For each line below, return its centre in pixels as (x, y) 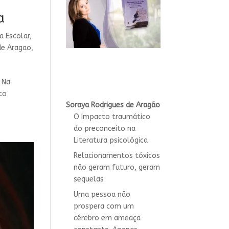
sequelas (88, 179)
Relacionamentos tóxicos (117, 155)
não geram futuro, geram (117, 167)
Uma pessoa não (102, 194)
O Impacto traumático (112, 117)
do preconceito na (104, 128)
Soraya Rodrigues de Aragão (113, 105)
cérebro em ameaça (107, 218)
